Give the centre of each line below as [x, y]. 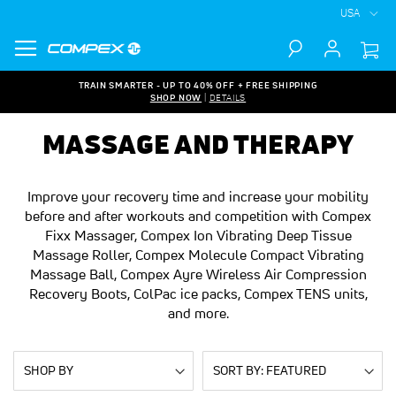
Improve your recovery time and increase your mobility [198, 196]
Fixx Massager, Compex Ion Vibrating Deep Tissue [198, 235]
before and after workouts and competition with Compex [198, 216]
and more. [198, 313]
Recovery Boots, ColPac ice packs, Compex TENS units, [198, 293]
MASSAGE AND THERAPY [198, 144]
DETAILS [228, 98]
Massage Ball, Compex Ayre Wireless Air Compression [198, 274]
